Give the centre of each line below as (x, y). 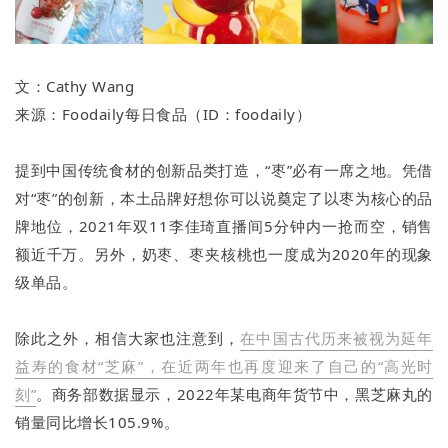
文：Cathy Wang (77, 86)
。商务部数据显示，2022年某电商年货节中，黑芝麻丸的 (234, 394)
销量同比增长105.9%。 (97, 422)
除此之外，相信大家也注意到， (128, 338)
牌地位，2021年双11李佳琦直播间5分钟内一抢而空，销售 (224, 226)
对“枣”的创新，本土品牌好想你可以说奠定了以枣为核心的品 (224, 198)
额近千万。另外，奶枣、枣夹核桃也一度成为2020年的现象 (224, 254)
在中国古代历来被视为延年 (336, 338)
